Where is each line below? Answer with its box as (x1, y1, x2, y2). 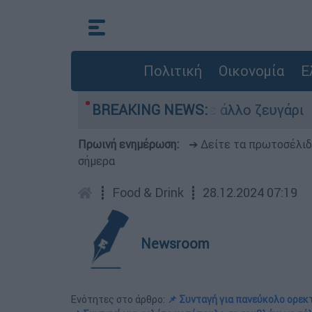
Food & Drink (112, 185, 184, 201)
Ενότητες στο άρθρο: (71, 293, 167, 306)
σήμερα (78, 154, 115, 168)
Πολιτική (143, 62, 202, 79)
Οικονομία (218, 62, 284, 79)
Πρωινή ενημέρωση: (78, 137, 182, 151)
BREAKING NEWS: (92, 101, 208, 118)
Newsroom (141, 235, 210, 252)
